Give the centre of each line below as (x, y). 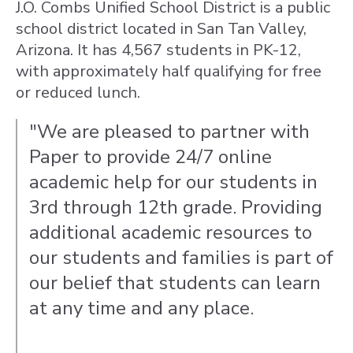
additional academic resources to (171, 232)
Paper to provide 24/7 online (150, 157)
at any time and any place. (141, 308)
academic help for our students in (173, 182)
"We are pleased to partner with (169, 132)
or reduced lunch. (80, 93)
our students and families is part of (181, 258)
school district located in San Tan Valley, (161, 29)
